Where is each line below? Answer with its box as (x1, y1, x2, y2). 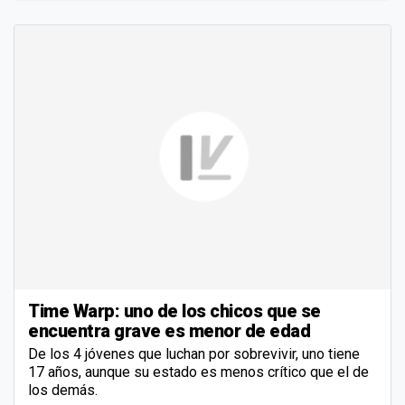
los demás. (28, 381, 98, 399)
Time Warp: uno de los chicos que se (28, 299, 321, 322)
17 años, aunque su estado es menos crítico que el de (28, 363, 369, 381)
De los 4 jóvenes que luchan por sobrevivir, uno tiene (28, 344, 360, 363)
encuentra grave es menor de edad (28, 319, 310, 342)
